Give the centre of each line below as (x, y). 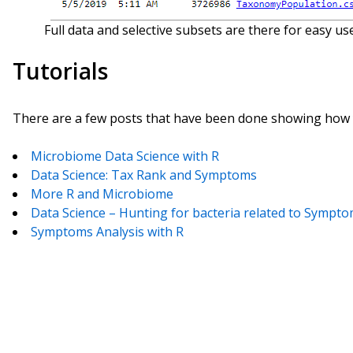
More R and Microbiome (102, 194)
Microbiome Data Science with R (125, 156)
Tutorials (60, 71)
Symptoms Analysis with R (107, 232)
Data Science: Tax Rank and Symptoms (144, 175)
